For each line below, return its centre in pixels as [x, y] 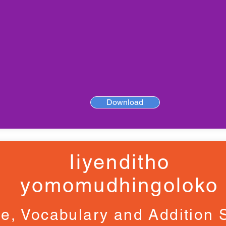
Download [125, 102]
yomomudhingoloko [120, 185]
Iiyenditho [120, 162]
